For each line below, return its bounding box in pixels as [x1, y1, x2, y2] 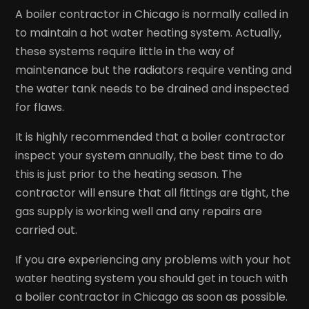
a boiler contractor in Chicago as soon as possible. [15, 288, 288, 305]
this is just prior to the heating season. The [15, 166, 243, 182]
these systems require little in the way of [15, 43, 235, 59]
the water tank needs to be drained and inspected [15, 80, 290, 97]
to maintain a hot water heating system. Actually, [15, 24, 282, 41]
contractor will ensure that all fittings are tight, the [15, 184, 290, 201]
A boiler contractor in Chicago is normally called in [15, 6, 289, 22]
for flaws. [15, 99, 65, 115]
